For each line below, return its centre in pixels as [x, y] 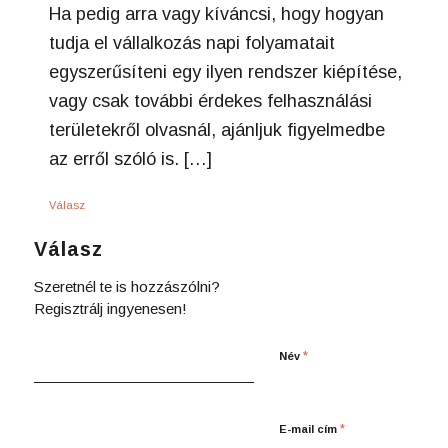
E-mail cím [309, 428]
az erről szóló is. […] [130, 158]
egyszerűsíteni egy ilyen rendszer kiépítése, [225, 71]
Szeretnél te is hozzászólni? [126, 286]
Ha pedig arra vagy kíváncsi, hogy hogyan [216, 13]
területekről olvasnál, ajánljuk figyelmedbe [216, 129]
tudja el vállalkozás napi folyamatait [191, 42]
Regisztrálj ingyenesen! [110, 308]
